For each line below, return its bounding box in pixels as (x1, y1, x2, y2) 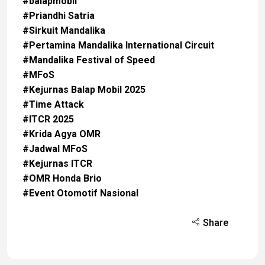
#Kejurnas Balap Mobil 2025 (22, 83, 146, 95)
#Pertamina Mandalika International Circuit (22, 39, 214, 51)
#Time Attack (22, 98, 84, 110)
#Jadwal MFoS (22, 143, 88, 154)
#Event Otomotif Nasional (22, 187, 138, 199)
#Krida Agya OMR (22, 128, 101, 140)
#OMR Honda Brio (22, 172, 102, 184)
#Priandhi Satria (22, 9, 95, 21)
